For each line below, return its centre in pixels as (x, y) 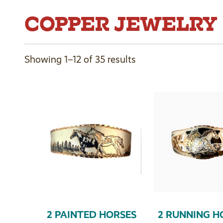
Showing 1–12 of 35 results (80, 60)
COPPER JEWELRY (121, 24)
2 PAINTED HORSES (91, 215)
